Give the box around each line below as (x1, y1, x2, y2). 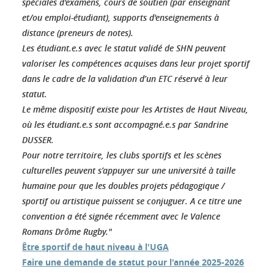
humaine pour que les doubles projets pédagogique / (22, 179, 224, 191)
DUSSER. (22, 133, 54, 146)
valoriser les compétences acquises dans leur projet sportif (22, 57, 250, 69)
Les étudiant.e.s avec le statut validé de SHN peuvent (22, 42, 226, 54)
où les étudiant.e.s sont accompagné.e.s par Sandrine (22, 118, 228, 130)
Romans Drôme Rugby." (22, 225, 112, 237)
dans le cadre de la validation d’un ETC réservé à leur (22, 72, 228, 84)
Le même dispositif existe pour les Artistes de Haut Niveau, (22, 103, 248, 115)
